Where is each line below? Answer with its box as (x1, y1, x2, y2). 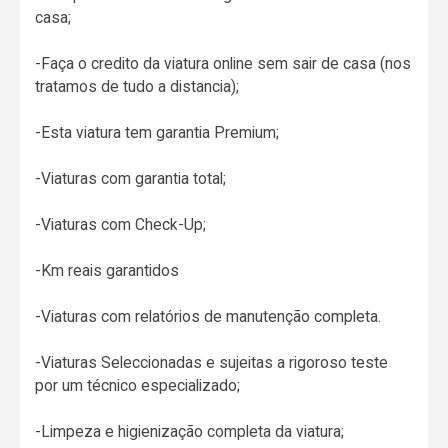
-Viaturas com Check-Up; (35, 214, 207, 234)
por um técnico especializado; (35, 375, 241, 395)
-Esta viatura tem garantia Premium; (35, 122, 280, 142)
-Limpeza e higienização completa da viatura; (35, 421, 345, 441)
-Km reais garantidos (35, 260, 180, 280)
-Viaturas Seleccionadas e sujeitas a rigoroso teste (35, 352, 389, 372)
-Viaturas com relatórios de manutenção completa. (35, 306, 382, 326)
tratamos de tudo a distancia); (35, 76, 240, 96)
